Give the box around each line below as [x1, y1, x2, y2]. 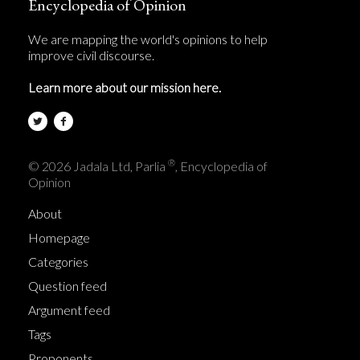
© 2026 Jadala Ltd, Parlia [28, 158, 168, 174]
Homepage [28, 230, 90, 245]
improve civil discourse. [28, 47, 154, 63]
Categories [28, 254, 88, 269]
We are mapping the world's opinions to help [28, 31, 268, 47]
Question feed [28, 278, 107, 293]
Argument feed [28, 302, 110, 317]
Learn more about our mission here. [28, 80, 221, 95]
